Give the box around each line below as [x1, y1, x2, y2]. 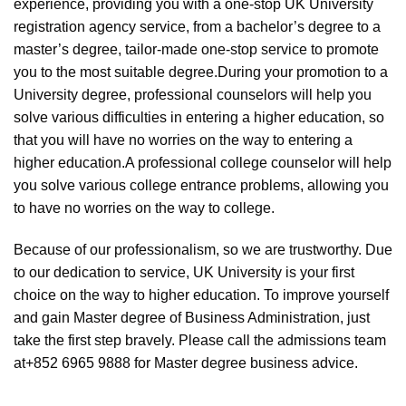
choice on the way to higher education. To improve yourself [14, 287, 389, 304]
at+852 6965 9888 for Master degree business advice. [14, 355, 358, 372]
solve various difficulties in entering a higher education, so [14, 110, 384, 126]
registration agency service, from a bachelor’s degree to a [14, 19, 381, 35]
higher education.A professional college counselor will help [14, 155, 391, 171]
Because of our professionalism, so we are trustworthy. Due [14, 242, 392, 258]
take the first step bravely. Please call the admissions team [14, 333, 386, 349]
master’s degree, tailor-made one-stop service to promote [14, 42, 379, 58]
